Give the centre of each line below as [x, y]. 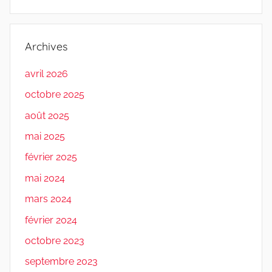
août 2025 [47, 115]
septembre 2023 [61, 262]
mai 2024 [45, 178]
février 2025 [51, 157]
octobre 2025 [55, 95]
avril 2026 [46, 73]
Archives [46, 46]
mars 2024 [48, 199]
